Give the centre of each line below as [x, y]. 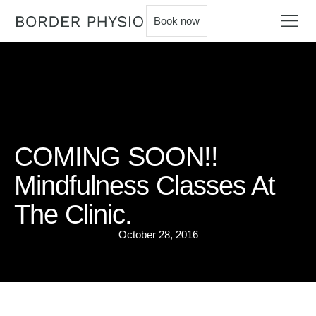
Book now [176, 21]
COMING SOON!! [116, 157]
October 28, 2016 [158, 235]
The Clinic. [73, 214]
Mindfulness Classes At [145, 186]
